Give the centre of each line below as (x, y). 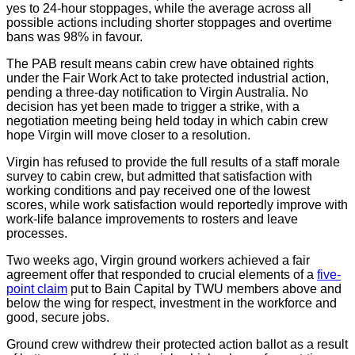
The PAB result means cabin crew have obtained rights (160, 63)
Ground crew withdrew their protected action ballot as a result (177, 344)
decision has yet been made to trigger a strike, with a (153, 106)
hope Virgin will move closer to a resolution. (128, 135)
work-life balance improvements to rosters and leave (152, 219)
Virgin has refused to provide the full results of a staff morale (173, 162)
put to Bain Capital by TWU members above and (204, 288)
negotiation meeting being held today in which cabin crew (167, 120)
